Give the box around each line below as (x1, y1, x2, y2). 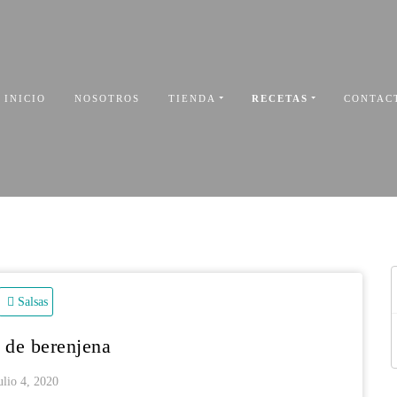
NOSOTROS (74, 93, 140, 104)
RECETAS (252, 93, 308, 104)
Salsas (18, 295, 48, 308)
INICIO (4, 93, 46, 104)
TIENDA (167, 93, 216, 104)
